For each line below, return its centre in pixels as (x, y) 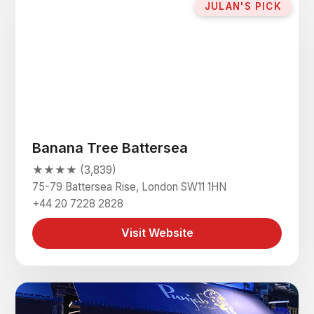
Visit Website (157, 233)
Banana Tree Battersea (110, 148)
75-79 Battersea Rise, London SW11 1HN (130, 186)
